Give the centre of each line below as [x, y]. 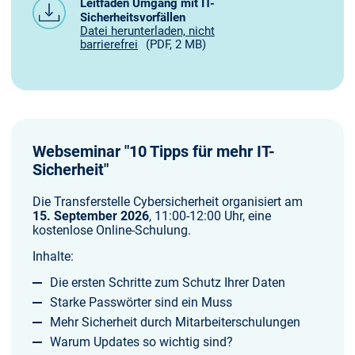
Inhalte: [53, 256]
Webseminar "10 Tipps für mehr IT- [154, 151]
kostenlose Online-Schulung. [112, 230]
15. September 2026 [91, 216]
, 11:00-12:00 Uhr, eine [210, 216]
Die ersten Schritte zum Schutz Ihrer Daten [168, 282]
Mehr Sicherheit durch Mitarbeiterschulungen [175, 322]
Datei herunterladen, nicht [147, 31]
